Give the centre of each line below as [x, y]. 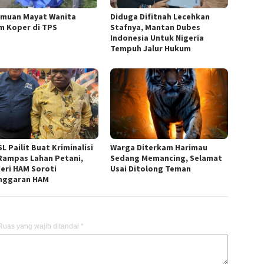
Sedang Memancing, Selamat [166, 158]
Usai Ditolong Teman [151, 169]
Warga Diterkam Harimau [159, 148]
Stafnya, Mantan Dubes [156, 27]
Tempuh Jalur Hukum [151, 49]
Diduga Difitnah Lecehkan [160, 17]
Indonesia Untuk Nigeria [157, 38]
